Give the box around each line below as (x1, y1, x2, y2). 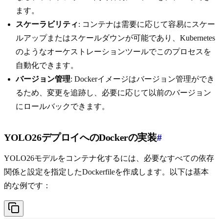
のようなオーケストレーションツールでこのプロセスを (16, 47, 211, 56)
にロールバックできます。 (16, 102, 109, 111)
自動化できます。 (16, 61, 78, 70)
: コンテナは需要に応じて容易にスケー (78, 20, 215, 29)
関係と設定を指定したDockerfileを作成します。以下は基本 (4, 168, 209, 176)
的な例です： (4, 181, 51, 190)
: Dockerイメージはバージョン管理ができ (70, 75, 215, 84)
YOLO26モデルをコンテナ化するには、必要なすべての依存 (4, 154, 214, 163)
